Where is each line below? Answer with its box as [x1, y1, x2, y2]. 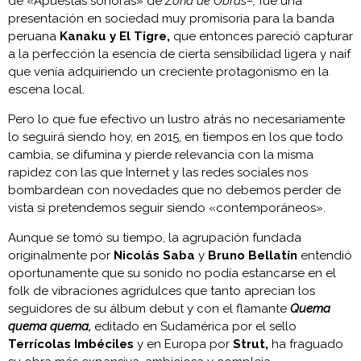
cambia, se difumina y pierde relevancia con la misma [8, 147, 313, 162]
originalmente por [8, 247, 114, 263]
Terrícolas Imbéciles [8, 336, 134, 351]
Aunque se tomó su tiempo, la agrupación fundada [8, 230, 301, 245]
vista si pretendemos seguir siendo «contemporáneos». [8, 200, 326, 215]
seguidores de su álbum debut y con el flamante [8, 301, 290, 316]
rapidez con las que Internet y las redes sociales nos [8, 164, 308, 180]
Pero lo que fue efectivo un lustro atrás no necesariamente [8, 111, 345, 127]
